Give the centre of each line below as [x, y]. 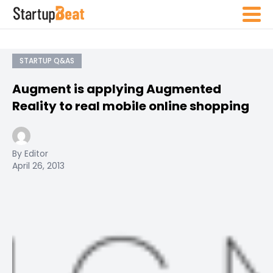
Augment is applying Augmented [117, 89]
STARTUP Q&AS [47, 61]
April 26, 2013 [38, 166]
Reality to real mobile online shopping [131, 106]
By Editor [30, 154]
